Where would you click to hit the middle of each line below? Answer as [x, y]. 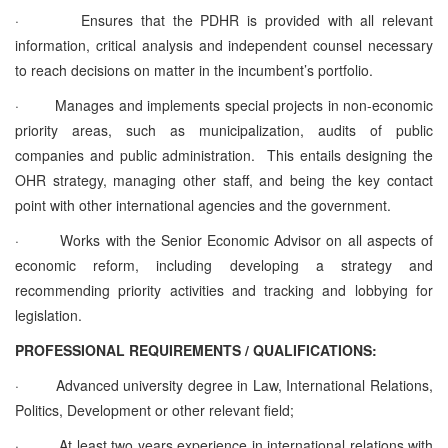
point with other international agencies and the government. [203, 204]
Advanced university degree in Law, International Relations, [244, 384]
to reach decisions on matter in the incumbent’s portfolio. [194, 69]
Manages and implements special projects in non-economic [244, 104]
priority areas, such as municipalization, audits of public [224, 129]
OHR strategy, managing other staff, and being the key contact [224, 179]
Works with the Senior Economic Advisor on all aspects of [247, 239]
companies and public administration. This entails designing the [224, 154]
